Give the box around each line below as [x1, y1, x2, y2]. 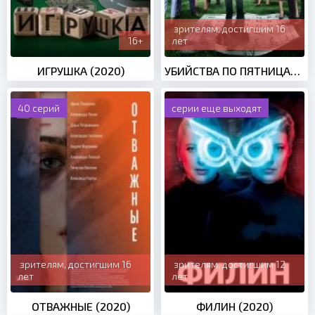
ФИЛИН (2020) [196, 300, 273, 314]
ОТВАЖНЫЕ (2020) [31, 300, 130, 314]
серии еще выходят [172, 101, 262, 114]
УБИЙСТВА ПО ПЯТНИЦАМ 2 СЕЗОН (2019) [290, 63, 300, 77]
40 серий [18, 101, 60, 114]
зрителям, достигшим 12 [174, 258, 285, 271]
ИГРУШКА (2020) [37, 63, 124, 77]
